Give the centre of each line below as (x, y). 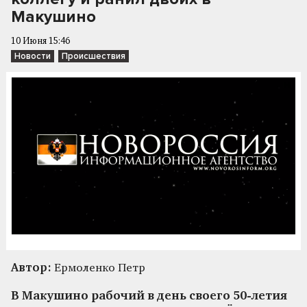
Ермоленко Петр (98, 268)
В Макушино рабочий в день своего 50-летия (149, 296)
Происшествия (94, 56)
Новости (33, 56)
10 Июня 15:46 (40, 41)
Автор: (31, 268)
